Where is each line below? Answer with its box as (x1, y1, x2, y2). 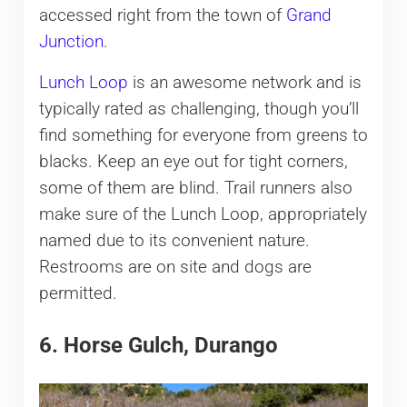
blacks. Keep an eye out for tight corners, (38, 151, 348, 172)
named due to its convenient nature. (38, 230, 310, 251)
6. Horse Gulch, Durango (38, 332, 278, 358)
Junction (38, 31, 104, 52)
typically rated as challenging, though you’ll (38, 98, 359, 119)
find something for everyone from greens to (38, 124, 368, 145)
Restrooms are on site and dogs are (38, 256, 312, 277)
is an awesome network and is (127, 72, 362, 93)
